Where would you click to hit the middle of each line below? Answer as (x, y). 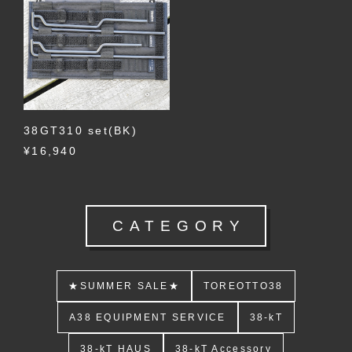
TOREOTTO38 (243, 286)
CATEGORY (179, 226)
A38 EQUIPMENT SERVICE (148, 318)
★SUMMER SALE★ (124, 286)
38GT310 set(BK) (81, 131)
